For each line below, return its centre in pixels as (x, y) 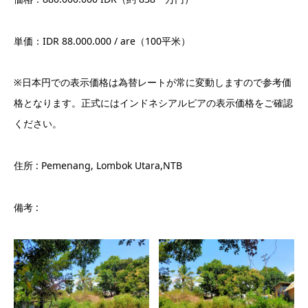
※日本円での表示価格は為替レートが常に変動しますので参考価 (153, 82)
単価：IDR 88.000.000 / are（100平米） (102, 41)
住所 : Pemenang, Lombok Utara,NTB (98, 166)
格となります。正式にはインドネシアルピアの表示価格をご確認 (153, 103)
